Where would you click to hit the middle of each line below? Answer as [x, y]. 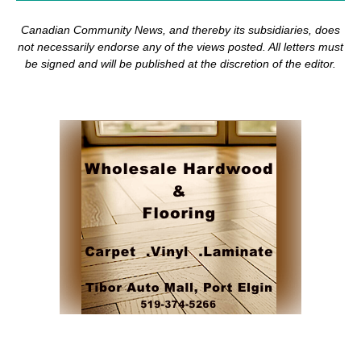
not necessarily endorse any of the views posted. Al [148, 47]
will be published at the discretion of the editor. [217, 64]
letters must [313, 47]
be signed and [61, 64]
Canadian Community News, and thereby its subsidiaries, [168, 30]
